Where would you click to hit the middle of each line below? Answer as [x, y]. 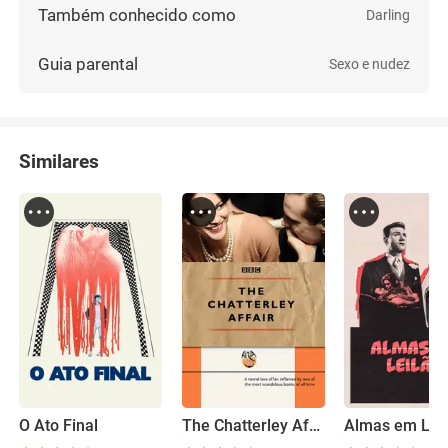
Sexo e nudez [369, 64]
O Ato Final [59, 426]
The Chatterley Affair [314, 426]
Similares [59, 162]
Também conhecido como [137, 15]
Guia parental [88, 64]
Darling [387, 15]
